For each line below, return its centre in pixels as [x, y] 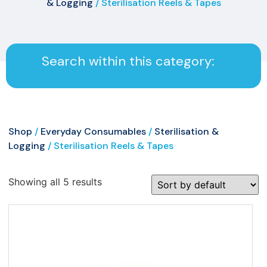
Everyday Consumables [93, 131]
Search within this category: [128, 61]
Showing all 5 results [55, 181]
